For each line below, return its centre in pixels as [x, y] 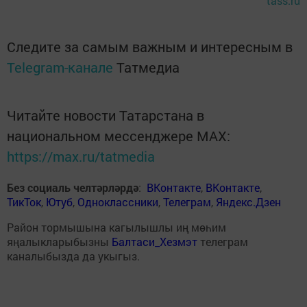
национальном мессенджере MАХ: [119, 136]
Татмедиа [148, 67]
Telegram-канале [60, 67]
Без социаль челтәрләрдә [73, 188]
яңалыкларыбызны [58, 242]
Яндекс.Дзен [248, 202]
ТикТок [24, 202]
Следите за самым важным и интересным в [150, 47]
